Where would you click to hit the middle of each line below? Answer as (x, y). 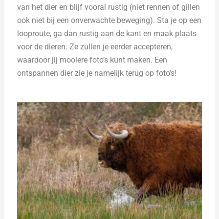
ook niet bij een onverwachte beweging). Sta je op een (109, 20)
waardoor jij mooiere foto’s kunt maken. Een (92, 60)
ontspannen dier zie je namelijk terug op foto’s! (97, 73)
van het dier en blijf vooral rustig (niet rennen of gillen (109, 7)
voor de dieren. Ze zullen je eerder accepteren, (95, 46)
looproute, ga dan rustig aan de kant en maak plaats (107, 33)
